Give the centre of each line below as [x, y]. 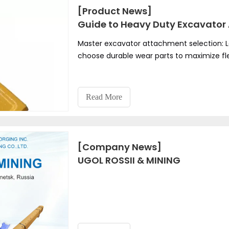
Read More [104, 97]
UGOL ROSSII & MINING [129, 160]
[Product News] [115, 11]
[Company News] [120, 147]
